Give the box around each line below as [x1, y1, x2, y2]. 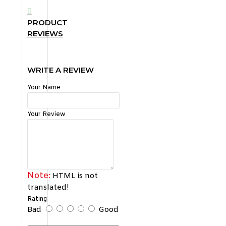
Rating [27, 195, 47, 203]
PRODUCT [27, 17, 68, 27]
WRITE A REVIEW [27, 65, 94, 75]
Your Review [27, 110, 65, 119]
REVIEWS [27, 28, 63, 38]
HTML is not [50, 171, 98, 181]
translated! [27, 182, 69, 193]
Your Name [27, 83, 61, 92]
